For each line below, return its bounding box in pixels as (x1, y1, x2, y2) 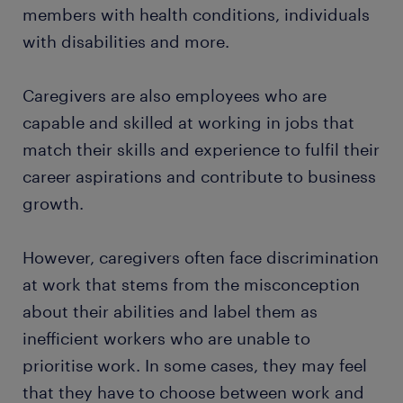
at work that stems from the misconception (22, 274, 360, 294)
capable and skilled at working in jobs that (22, 112, 354, 132)
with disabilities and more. (22, 31, 229, 51)
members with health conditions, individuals (22, 4, 370, 24)
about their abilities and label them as (22, 301, 318, 321)
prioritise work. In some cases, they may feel (22, 355, 367, 375)
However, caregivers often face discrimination (22, 247, 379, 267)
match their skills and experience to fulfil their (22, 139, 380, 159)
